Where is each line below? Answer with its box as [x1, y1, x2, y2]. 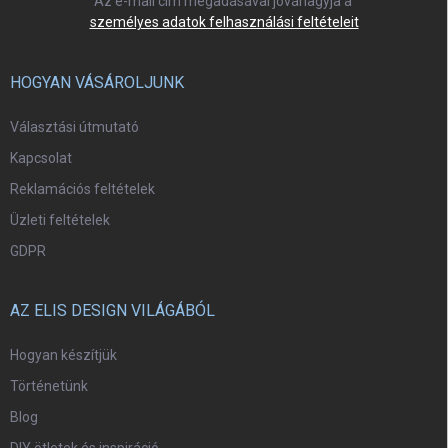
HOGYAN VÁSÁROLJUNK [10, 73, 184, 93]
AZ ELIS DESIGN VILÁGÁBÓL [10, 301, 215, 321]
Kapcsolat [10, 150, 72, 167]
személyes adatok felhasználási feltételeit [89, 14, 359, 31]
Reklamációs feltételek [10, 181, 155, 198]
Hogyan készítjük [10, 347, 117, 364]
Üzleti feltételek [10, 212, 110, 229]
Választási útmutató [10, 119, 139, 136]
